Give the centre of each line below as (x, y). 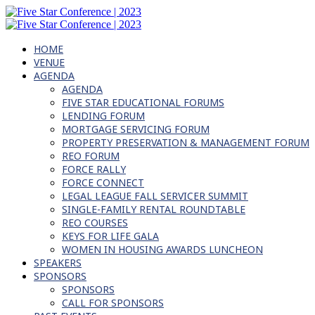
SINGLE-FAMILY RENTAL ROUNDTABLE (154, 209)
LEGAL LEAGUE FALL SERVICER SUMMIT (155, 196)
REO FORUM (91, 156)
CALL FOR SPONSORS (113, 303)
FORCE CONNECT (103, 182)
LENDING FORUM (103, 116)
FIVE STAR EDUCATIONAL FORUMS (143, 102)
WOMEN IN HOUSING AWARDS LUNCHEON (162, 249)
